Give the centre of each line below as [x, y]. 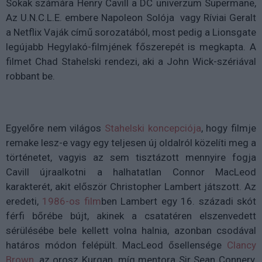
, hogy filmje [229, 128]
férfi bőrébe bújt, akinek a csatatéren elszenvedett [131, 216]
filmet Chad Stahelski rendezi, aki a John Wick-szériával [131, 61]
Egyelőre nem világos [55, 128]
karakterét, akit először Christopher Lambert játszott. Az [131, 187]
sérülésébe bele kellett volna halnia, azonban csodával [131, 230]
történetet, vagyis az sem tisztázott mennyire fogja [131, 157]
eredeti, [24, 201]
